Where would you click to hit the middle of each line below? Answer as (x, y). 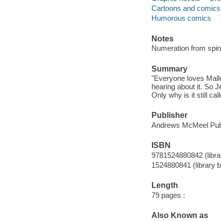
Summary (169, 69)
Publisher (169, 115)
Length (165, 185)
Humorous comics (181, 18)
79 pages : (168, 195)
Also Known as (180, 215)
